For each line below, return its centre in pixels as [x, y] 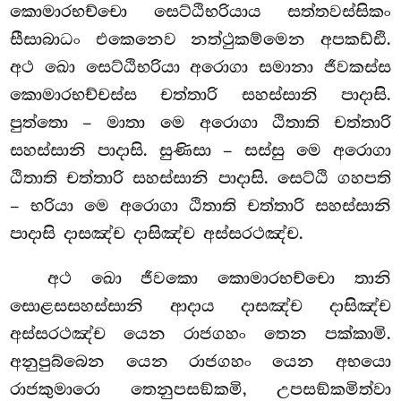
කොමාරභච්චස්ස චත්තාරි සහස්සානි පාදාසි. [200, 95]
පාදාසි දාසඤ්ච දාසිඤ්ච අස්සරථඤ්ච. [157, 234]
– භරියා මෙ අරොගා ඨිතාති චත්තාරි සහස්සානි [200, 206]
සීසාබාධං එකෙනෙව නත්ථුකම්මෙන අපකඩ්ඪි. [200, 40]
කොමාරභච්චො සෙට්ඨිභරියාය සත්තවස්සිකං [200, 12]
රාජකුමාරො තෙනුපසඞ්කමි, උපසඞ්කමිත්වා [200, 389]
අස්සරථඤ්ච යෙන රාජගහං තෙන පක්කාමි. [200, 333]
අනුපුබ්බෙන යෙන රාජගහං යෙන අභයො [200, 361]
